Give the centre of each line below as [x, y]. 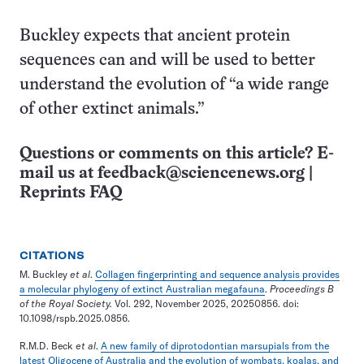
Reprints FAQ [71, 193]
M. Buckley [45, 274]
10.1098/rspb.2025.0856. [75, 318]
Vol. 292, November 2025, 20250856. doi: [206, 303]
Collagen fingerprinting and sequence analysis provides [217, 274]
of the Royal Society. [66, 303]
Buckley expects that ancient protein [155, 36]
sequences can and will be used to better [167, 60]
